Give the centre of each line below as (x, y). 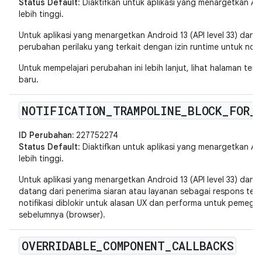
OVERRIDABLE (59, 246)
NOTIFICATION (64, 111)
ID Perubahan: (46, 135)
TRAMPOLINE (147, 111)
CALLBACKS (203, 246)
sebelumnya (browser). (62, 215)
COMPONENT (134, 246)
